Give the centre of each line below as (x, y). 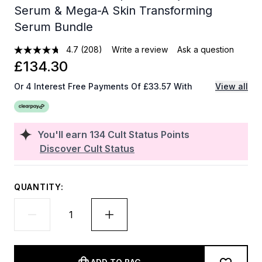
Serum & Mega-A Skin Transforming (113, 11)
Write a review (140, 49)
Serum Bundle (54, 27)
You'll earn (63, 135)
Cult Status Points (149, 135)
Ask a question (206, 49)
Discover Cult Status (87, 149)
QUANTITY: (39, 187)
